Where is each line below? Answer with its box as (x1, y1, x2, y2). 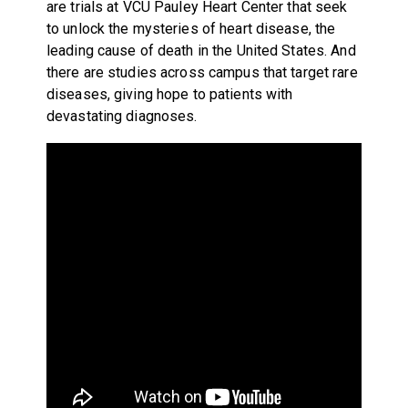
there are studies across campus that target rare (46, 63, 358, 81)
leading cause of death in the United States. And (46, 41, 356, 59)
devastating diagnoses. (46, 107, 198, 125)
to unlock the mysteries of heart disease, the (46, 19, 336, 37)
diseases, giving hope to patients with (46, 85, 293, 103)
